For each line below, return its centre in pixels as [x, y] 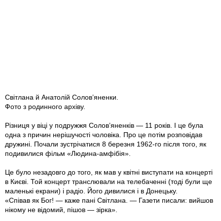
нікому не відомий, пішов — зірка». [61, 210]
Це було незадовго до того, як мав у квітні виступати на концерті [109, 172]
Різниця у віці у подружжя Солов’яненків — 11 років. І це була [104, 126]
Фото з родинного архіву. [45, 107]
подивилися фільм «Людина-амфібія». [68, 154]
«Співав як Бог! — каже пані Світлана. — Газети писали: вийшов [109, 201]
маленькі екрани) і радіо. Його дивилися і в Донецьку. [91, 191]
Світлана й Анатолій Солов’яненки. [62, 97]
